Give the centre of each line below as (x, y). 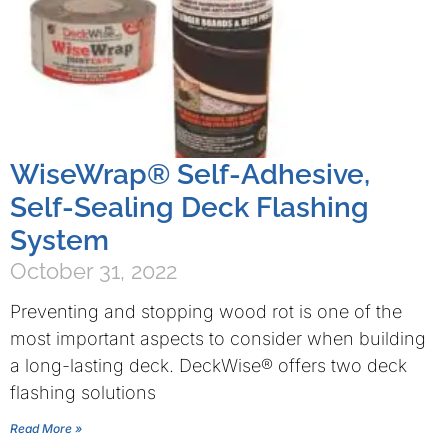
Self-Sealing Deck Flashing (189, 207)
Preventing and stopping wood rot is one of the (206, 311)
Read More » (46, 428)
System (59, 240)
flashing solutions (83, 392)
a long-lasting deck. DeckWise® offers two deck (208, 365)
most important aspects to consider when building (218, 338)
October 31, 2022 (93, 271)
